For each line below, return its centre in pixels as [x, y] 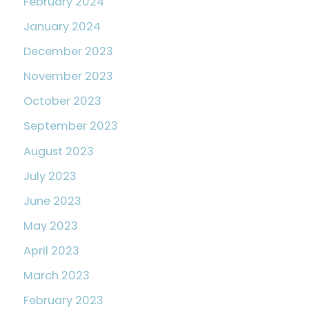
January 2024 [62, 27]
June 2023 [52, 201]
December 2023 [68, 52]
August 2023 [59, 151]
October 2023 [62, 101]
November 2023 [68, 77]
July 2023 [50, 176]
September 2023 [71, 126]
